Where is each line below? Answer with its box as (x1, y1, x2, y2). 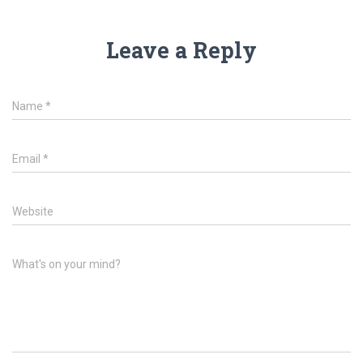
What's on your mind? (12, 257, 121, 271)
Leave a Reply (106, 35, 257, 64)
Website (12, 204, 53, 218)
